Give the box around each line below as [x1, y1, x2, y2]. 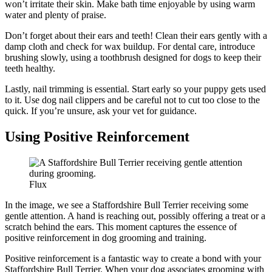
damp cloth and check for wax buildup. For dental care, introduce [5, 41, 255, 52]
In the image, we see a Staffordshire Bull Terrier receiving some [5, 199, 248, 210]
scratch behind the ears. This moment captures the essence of [5, 221, 237, 232]
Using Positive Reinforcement [5, 129, 189, 145]
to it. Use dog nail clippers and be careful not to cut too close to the [5, 95, 260, 106]
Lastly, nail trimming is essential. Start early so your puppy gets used [5, 84, 266, 95]
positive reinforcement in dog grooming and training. [5, 232, 206, 243]
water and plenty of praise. [5, 10, 106, 21]
